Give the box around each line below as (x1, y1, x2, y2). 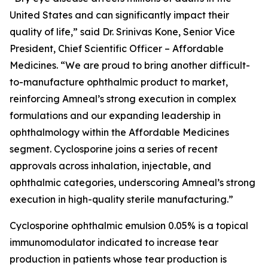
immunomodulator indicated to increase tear (10, 236, 218, 248)
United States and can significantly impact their (10, 9, 229, 21)
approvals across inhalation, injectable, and (10, 160, 211, 172)
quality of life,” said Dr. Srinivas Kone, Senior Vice (10, 26, 235, 38)
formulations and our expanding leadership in (10, 109, 221, 121)
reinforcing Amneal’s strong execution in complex (10, 93, 236, 105)
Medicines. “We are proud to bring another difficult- (10, 59, 250, 71)
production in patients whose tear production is (10, 253, 227, 265)
